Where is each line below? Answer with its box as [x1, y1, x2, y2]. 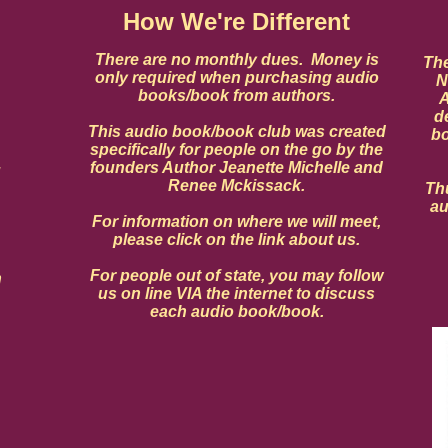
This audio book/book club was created [87, 123, 386, 140]
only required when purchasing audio [94, 69, 379, 86]
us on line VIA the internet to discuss [98, 285, 375, 302]
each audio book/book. [149, 303, 324, 320]
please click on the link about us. [113, 231, 360, 248]
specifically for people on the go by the [90, 141, 383, 158]
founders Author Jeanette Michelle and [90, 159, 383, 176]
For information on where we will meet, [92, 213, 381, 230]
